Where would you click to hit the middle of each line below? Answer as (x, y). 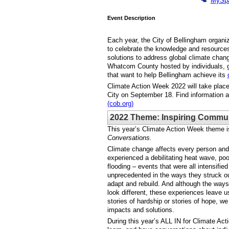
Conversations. (129, 138)
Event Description (131, 18)
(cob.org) (120, 103)
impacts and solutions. (141, 210)
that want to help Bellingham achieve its (166, 75)
